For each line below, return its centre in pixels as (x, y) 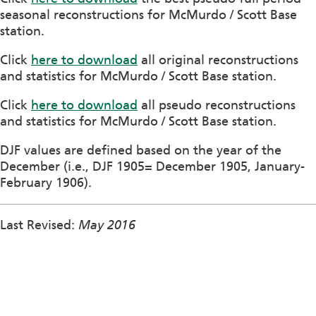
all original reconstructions (218, 60)
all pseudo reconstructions (217, 105)
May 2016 (107, 225)
